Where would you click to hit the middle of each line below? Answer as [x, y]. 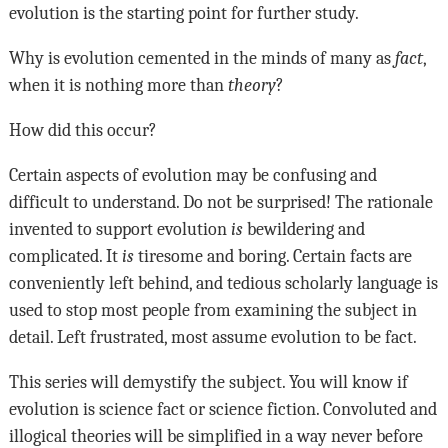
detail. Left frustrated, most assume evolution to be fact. [212, 337]
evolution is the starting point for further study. [183, 13]
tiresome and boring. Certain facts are [272, 256]
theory [251, 85]
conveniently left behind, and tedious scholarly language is [223, 283]
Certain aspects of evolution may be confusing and [192, 175]
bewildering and [303, 229]
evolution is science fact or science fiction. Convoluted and [222, 409]
